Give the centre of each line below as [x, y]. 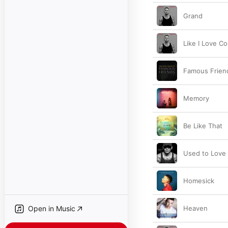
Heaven [195, 208]
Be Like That [203, 126]
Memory [196, 98]
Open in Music [52, 208]
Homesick [199, 181]
